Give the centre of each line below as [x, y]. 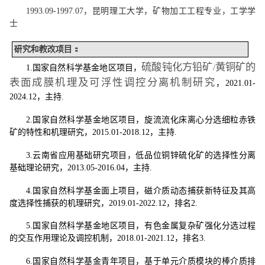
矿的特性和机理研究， [51, 132]
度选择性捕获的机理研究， [59, 203]
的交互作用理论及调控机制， [63, 238]
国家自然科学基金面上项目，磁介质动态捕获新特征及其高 [144, 190]
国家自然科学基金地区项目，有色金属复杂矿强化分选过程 [144, 226]
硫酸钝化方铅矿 [177, 67]
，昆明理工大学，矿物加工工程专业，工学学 [169, 11]
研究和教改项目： [47, 49]
